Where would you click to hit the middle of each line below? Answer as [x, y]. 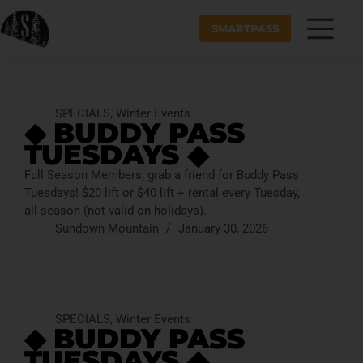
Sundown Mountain [107, 228]
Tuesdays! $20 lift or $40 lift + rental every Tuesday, [162, 193]
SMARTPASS [246, 28]
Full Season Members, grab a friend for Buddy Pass [162, 175]
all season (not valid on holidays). [115, 211]
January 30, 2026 [223, 228]
